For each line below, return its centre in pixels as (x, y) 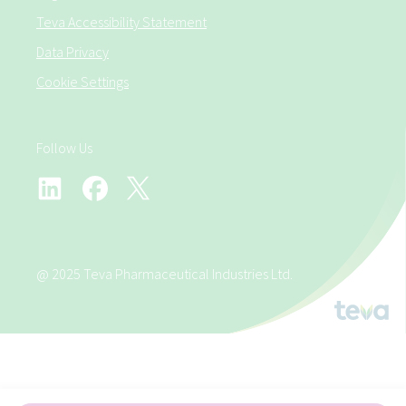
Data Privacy (72, 52)
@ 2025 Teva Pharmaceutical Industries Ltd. (164, 274)
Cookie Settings (82, 82)
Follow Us (64, 148)
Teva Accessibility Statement (121, 22)
